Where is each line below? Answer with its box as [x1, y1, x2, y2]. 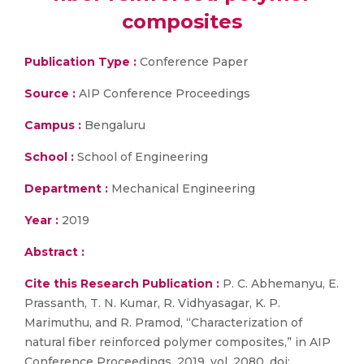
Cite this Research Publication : [24, 276, 219, 291]
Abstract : [24, 245, 84, 259]
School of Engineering [74, 149, 208, 164]
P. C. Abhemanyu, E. [219, 276, 339, 291]
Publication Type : [24, 54, 136, 69]
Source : [24, 86, 76, 101]
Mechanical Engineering [108, 181, 255, 196]
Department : [24, 181, 108, 196]
